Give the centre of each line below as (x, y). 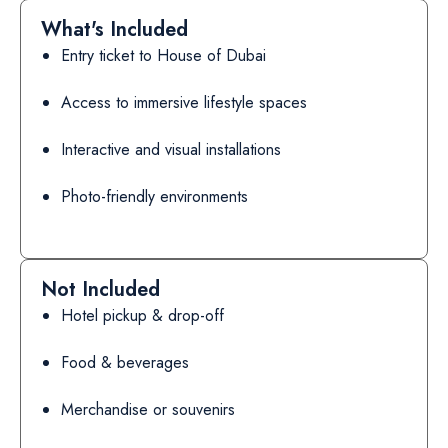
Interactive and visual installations (171, 149)
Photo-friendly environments (154, 196)
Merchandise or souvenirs (148, 409)
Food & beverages (125, 362)
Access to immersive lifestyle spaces (184, 102)
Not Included (100, 289)
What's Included (114, 29)
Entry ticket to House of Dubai (163, 55)
